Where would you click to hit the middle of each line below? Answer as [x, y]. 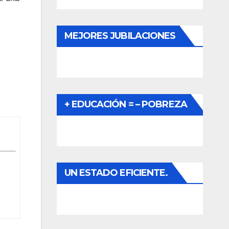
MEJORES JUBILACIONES [120, 36]
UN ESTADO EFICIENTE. [116, 173]
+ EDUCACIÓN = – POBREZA [125, 105]
